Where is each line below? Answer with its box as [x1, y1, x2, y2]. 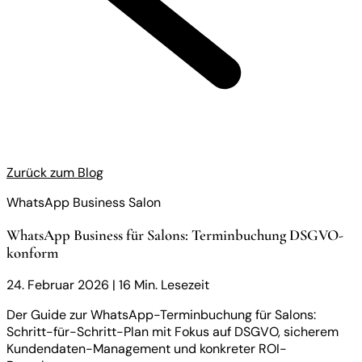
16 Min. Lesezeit [119, 276, 209, 294]
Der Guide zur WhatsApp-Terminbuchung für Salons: [6, 306, 316, 324]
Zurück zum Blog [6, 164, 103, 181]
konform [6, 243, 58, 262]
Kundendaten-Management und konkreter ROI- [6, 340, 287, 358]
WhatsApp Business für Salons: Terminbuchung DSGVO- [6, 225, 343, 244]
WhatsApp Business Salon [6, 194, 161, 211]
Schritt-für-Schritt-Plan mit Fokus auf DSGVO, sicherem [6, 323, 339, 341]
